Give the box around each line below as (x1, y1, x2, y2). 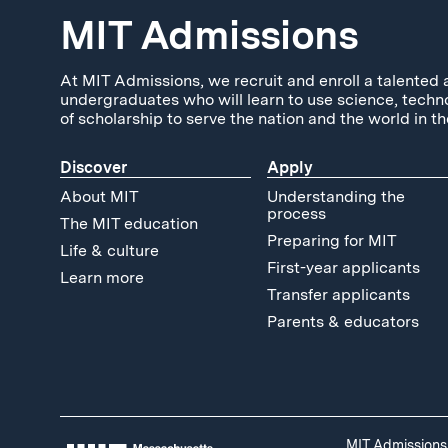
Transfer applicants (266, 284, 410, 304)
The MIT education (60, 213, 198, 233)
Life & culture (60, 240, 159, 260)
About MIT (60, 186, 139, 206)
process (266, 203, 326, 223)
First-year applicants (266, 257, 420, 277)
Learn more (60, 267, 144, 287)
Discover (60, 157, 127, 177)
